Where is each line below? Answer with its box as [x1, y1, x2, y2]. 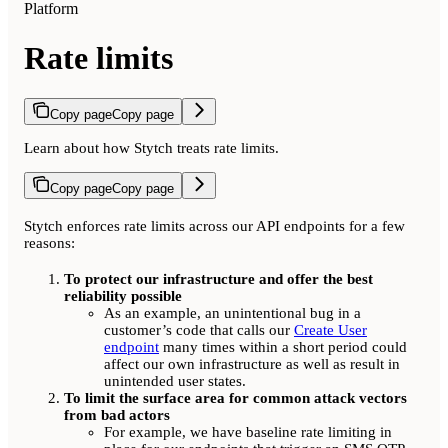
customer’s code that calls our [104, 321, 294, 338]
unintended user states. [104, 372, 246, 389]
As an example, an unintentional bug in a [104, 304, 361, 321]
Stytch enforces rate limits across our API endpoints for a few [24, 217, 405, 234]
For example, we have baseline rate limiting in [104, 423, 392, 440]
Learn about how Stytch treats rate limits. [24, 140, 279, 156]
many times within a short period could [159, 338, 407, 355]
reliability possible [64, 287, 182, 304]
